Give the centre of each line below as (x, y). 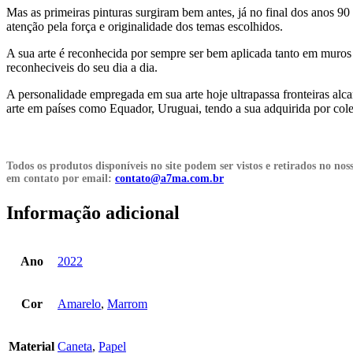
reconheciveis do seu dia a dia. (82, 67)
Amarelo (79, 303)
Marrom (127, 303)
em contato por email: (61, 178)
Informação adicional (93, 213)
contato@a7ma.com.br (169, 178)
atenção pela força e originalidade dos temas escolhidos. (145, 26)
